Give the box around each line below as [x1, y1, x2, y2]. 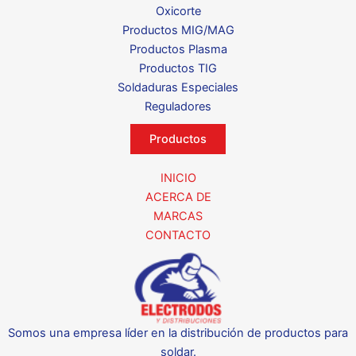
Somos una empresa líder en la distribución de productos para [8, 326, 348, 340]
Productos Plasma [129, 42, 227, 57]
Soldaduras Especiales [118, 80, 238, 95]
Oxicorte [155, 4, 201, 19]
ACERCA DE [145, 190, 211, 205]
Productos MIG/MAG [122, 23, 234, 38]
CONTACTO [145, 228, 211, 243]
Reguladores [145, 99, 211, 114]
